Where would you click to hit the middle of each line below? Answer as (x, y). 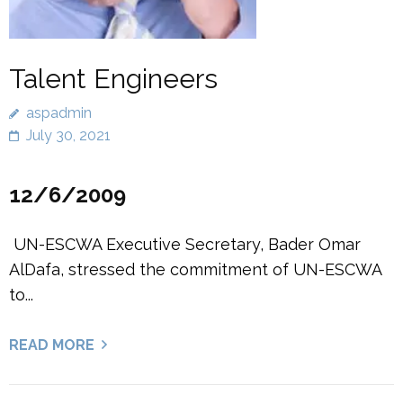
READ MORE (52, 345)
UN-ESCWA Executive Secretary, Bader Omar (185, 244)
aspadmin (59, 113)
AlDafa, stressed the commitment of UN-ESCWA (195, 269)
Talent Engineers (113, 79)
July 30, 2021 (68, 135)
